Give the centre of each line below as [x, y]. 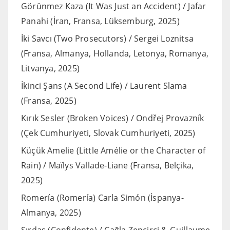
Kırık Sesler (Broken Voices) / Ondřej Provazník [113, 118]
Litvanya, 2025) [50, 68]
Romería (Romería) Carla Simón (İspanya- [102, 197]
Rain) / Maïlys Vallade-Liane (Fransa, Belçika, [108, 165]
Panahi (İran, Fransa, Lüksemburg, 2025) [100, 21]
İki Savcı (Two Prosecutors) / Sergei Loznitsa [108, 38]
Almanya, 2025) [51, 212]
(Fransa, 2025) [49, 100]
